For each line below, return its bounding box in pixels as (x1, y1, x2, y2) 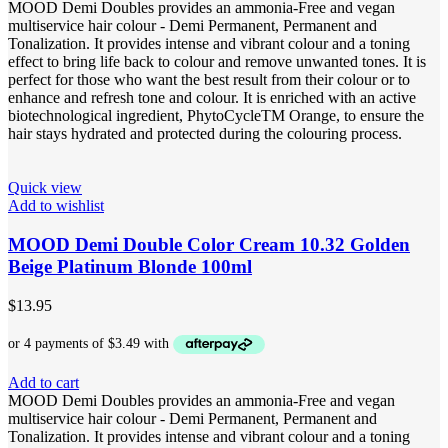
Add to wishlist (8, 197, 104, 215)
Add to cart (8, 374, 79, 392)
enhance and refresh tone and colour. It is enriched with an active (8, 89, 416, 107)
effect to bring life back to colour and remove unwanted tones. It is (8, 53, 426, 71)
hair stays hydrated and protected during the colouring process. (8, 125, 402, 143)
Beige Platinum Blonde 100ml (8, 255, 252, 277)
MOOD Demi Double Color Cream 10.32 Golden (8, 233, 410, 255)
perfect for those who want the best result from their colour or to (8, 71, 410, 89)
